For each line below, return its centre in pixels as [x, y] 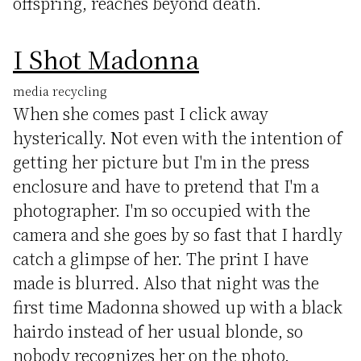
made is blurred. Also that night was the [166, 282]
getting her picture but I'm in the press [161, 162]
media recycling [60, 91]
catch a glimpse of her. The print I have [161, 258]
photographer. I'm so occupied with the [162, 210]
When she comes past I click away [141, 113]
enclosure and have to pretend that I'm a [166, 186]
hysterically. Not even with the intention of [178, 137]
